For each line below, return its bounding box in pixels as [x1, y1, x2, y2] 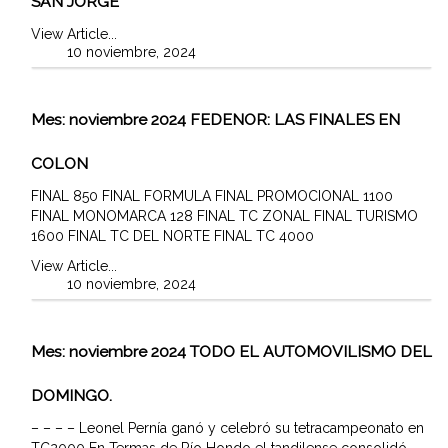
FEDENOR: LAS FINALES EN [190, 109, 400, 129]
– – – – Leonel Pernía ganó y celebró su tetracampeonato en [31, 419, 424, 436]
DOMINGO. [31, 385, 112, 405]
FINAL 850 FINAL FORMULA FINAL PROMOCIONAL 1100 [31, 187, 393, 204]
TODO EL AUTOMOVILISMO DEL [190, 341, 432, 361]
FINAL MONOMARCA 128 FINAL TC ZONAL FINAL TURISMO [31, 207, 418, 224]
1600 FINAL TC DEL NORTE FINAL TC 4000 [31, 227, 314, 244]
